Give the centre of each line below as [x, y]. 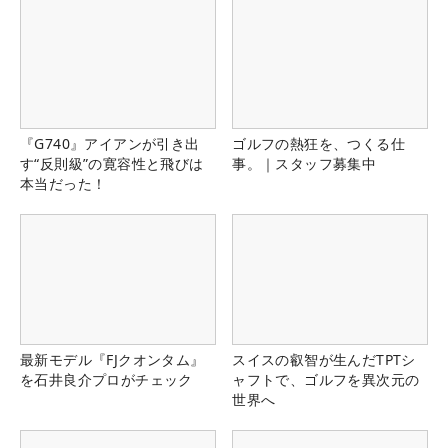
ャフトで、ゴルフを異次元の [326, 379]
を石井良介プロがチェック [106, 379]
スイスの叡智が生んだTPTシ [324, 359]
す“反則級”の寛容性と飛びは [112, 163]
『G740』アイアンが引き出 [110, 143]
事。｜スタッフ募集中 [304, 163]
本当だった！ [63, 183]
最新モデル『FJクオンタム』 [112, 359]
